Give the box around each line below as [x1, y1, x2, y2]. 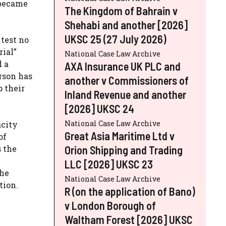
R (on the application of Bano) [65, 184, 195, 198]
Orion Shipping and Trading [65, 143, 183, 156]
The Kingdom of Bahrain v [65, 4, 178, 17]
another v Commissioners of [65, 73, 189, 87]
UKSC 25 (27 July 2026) [65, 32, 166, 45]
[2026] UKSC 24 [65, 101, 134, 115]
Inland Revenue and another [65, 87, 186, 101]
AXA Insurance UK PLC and [65, 59, 181, 73]
